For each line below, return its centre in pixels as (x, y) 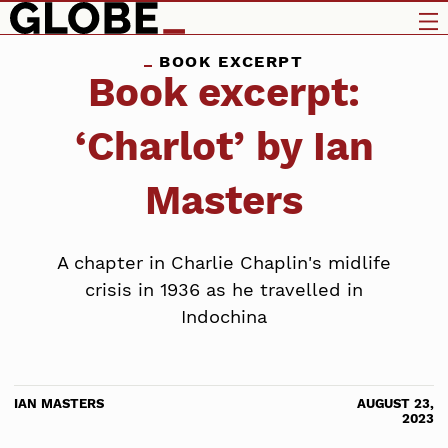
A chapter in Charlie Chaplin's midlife (224, 263)
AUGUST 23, (396, 403)
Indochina (224, 317)
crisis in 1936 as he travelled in (224, 290)
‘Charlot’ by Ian (224, 147)
